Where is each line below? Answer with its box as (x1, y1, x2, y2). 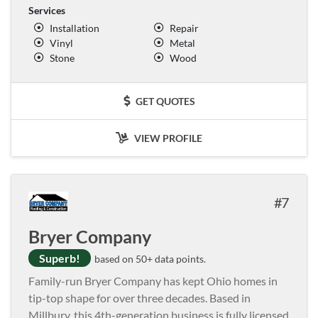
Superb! (39, 251, 80, 265)
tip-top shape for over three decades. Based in (28, 290, 251, 305)
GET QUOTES (133, 94, 195, 107)
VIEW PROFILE (132, 131, 202, 144)
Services (28, 4, 65, 16)
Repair (170, 21, 199, 34)
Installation (50, 21, 99, 34)
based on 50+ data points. (92, 252, 206, 265)
